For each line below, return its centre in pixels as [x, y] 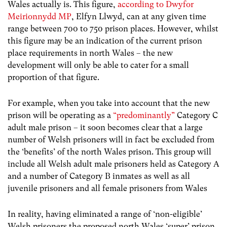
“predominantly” [144, 116]
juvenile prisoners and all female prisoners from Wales [107, 188]
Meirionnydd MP [40, 17]
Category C [196, 116]
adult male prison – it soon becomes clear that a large [105, 128]
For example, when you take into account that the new [109, 103]
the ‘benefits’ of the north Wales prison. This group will [109, 152]
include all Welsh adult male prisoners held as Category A [113, 164]
